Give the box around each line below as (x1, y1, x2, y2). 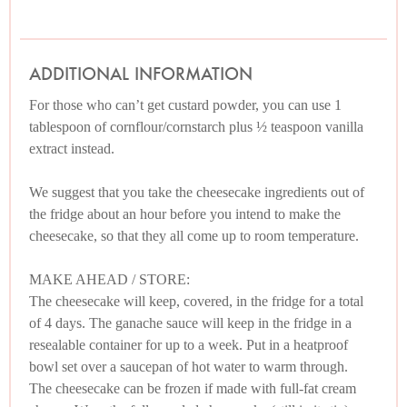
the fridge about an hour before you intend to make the (29, 206, 341, 223)
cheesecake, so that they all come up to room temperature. (29, 228, 359, 244)
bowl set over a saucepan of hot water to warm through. (29, 359, 348, 375)
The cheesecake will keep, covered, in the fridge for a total (29, 293, 363, 310)
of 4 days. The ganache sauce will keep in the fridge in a (29, 315, 352, 332)
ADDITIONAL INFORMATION (29, 62, 253, 85)
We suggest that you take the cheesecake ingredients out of (29, 184, 364, 201)
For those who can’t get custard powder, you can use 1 (29, 97, 342, 114)
